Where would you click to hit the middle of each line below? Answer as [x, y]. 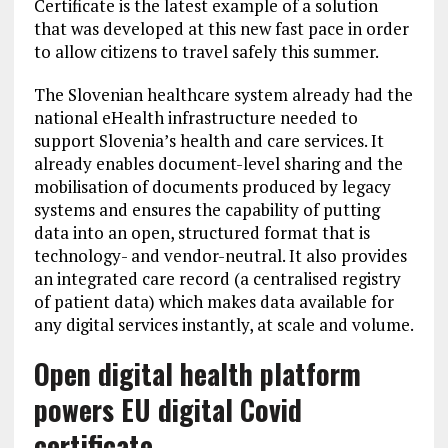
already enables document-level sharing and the [218, 163]
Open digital [106, 373]
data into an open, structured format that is [201, 232]
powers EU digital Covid [167, 409]
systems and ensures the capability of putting [206, 209]
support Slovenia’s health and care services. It [208, 140]
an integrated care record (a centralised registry [217, 278]
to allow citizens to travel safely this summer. [206, 51]
